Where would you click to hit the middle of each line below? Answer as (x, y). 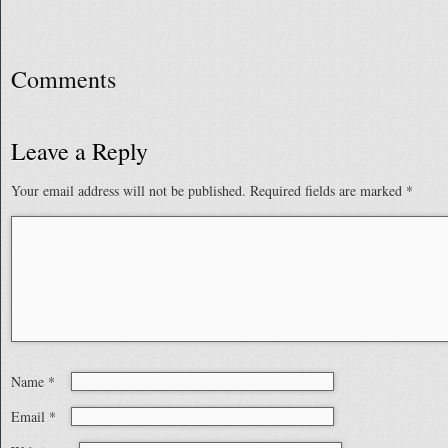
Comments (63, 79)
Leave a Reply (79, 151)
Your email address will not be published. (128, 190)
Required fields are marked (328, 190)
